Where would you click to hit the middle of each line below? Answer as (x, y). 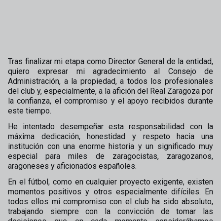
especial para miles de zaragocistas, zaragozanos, (110, 156)
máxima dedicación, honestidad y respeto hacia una (110, 136)
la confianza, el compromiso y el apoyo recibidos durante (110, 101)
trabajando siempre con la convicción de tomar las (110, 211)
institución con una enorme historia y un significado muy (110, 146)
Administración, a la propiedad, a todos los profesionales (110, 81)
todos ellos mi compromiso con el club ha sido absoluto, (110, 202)
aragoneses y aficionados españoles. (72, 166)
